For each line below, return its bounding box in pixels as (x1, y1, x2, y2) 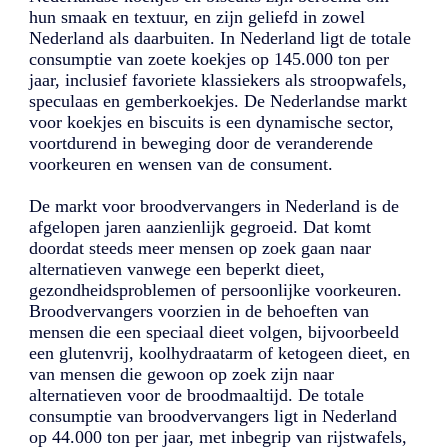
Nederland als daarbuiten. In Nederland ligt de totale (29, 28, 412, 49)
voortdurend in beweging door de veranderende (29, 133, 374, 154)
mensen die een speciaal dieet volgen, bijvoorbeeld (29, 322, 400, 343)
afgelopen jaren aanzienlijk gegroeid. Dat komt (29, 217, 372, 238)
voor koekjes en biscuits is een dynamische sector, (29, 112, 395, 133)
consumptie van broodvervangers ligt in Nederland (29, 406, 398, 427)
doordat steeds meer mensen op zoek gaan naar (29, 238, 372, 259)
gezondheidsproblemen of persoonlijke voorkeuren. (29, 280, 403, 301)
